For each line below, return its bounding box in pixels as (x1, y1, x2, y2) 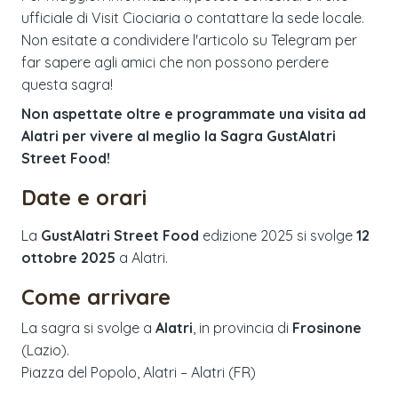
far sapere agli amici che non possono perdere (21, 52, 329, 71)
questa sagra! (21, 75, 113, 93)
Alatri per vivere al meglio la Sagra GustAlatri (21, 126, 336, 145)
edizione (199, 226, 260, 244)
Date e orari (21, 183, 147, 211)
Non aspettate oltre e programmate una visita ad (21, 104, 366, 123)
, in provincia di (193, 318, 289, 337)
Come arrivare (21, 283, 171, 310)
